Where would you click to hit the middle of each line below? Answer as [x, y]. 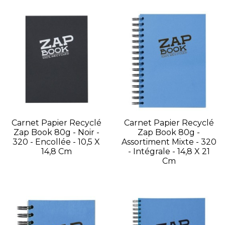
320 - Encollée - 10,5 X [56, 142]
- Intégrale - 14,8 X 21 [169, 152]
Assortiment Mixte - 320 [169, 142]
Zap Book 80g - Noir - [56, 133]
